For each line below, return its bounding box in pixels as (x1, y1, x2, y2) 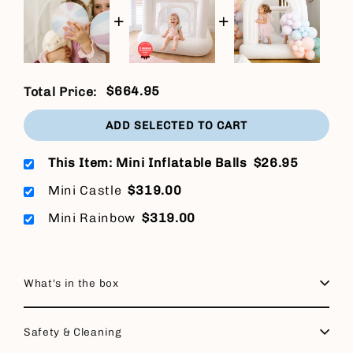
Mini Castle (48, 183, 122, 199)
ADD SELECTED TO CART (106, 118, 247, 132)
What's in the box (24, 277, 119, 290)
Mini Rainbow (48, 210, 136, 226)
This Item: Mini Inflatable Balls (48, 155, 247, 171)
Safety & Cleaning (24, 325, 122, 339)
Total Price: (24, 84, 98, 100)
